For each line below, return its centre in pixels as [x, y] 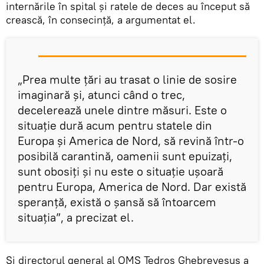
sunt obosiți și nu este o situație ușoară [121, 171]
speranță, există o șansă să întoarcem [117, 202]
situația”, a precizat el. [76, 217]
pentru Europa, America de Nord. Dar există [132, 186]
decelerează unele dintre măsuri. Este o [122, 110]
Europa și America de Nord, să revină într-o [131, 140]
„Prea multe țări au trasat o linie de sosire [127, 79]
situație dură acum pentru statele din [115, 125]
